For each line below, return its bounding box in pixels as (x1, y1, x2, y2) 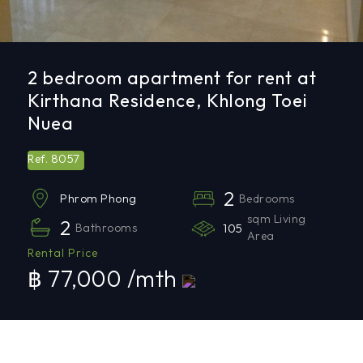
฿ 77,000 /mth (28, 264, 183, 293)
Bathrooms (75, 220, 138, 235)
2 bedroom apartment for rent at (28, 66, 318, 89)
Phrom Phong (60, 191, 137, 206)
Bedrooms (238, 190, 295, 206)
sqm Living (246, 211, 306, 226)
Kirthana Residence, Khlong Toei (28, 89, 308, 112)
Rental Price (28, 246, 99, 260)
